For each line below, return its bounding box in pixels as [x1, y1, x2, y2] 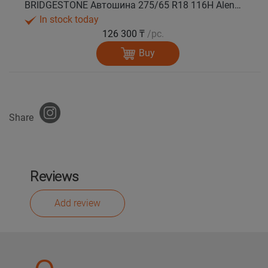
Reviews [30, 169, 79, 185]
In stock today [37, 13, 99, 25]
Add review [54, 197, 100, 209]
